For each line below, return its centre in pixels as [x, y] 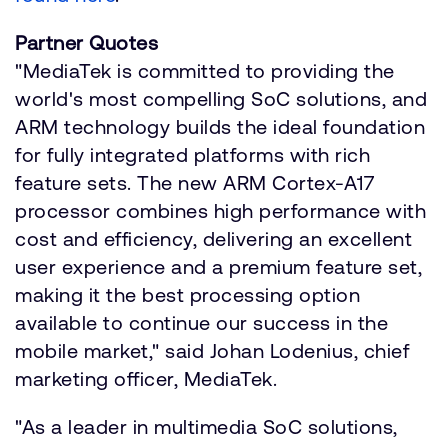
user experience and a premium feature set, [218, 266]
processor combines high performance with [220, 210]
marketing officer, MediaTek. [146, 378]
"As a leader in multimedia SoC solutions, [206, 426]
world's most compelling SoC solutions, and [221, 98]
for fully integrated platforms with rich [192, 154]
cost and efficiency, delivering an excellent [213, 238]
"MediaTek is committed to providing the [205, 70]
